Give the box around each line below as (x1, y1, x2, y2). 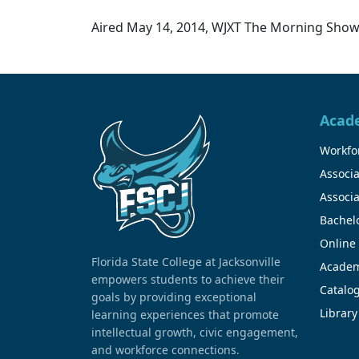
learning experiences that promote (91, 306, 279, 322)
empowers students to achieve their (91, 271, 284, 287)
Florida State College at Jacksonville (91, 253, 280, 269)
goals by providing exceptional (91, 288, 256, 305)
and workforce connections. (91, 341, 240, 357)
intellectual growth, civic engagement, (91, 324, 298, 340)
